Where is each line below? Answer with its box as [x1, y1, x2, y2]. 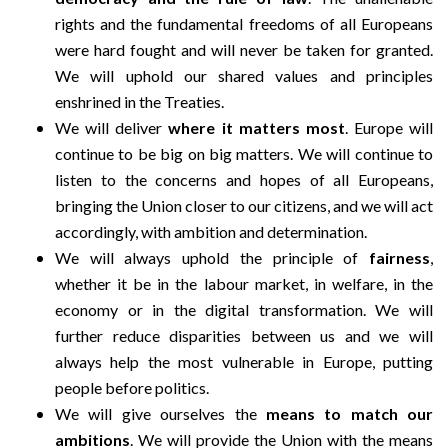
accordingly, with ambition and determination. [55, 221, 367, 241]
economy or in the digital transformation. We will [55, 299, 433, 319]
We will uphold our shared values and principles [55, 65, 433, 85]
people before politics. [55, 377, 209, 397]
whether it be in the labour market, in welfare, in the [55, 273, 433, 293]
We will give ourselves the [55, 403, 266, 423]
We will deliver [55, 117, 169, 137]
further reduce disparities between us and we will [55, 325, 433, 345]
